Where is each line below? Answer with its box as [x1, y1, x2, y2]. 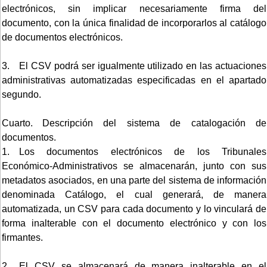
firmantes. [2, 232, 43, 243]
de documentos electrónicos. [2, 32, 123, 42]
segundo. [2, 89, 41, 100]
